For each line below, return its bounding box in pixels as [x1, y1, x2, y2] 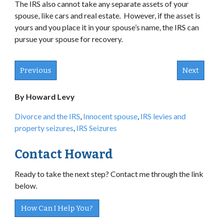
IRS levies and [140, 111, 186, 121]
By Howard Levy [15, 92, 75, 101]
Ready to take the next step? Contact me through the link [15, 169, 203, 178]
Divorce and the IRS [15, 111, 80, 121]
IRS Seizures [76, 123, 117, 132]
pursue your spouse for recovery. [15, 34, 123, 44]
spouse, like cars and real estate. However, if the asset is [15, 11, 200, 20]
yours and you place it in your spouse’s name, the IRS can [15, 22, 199, 32]
